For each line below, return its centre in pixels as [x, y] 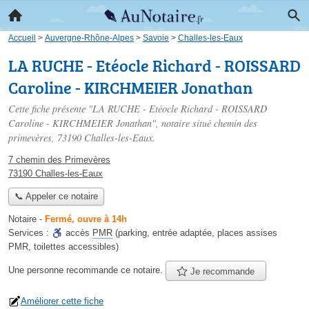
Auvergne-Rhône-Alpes [89, 38]
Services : [30, 233]
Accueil [22, 38]
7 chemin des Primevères [59, 160]
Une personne [37, 270]
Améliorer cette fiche [62, 301]
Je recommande [221, 271]
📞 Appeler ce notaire [56, 197]
